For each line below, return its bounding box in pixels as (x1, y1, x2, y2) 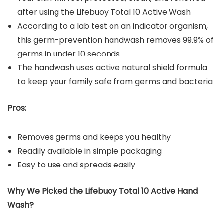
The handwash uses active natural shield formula (17, 61, 207, 73)
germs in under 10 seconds (17, 48, 120, 59)
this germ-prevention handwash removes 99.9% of (17, 34, 214, 46)
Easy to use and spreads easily (17, 159, 135, 170)
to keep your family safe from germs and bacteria (17, 75, 213, 87)
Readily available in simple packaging (17, 145, 162, 157)
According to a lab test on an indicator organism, (17, 20, 208, 32)
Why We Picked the (7, 185, 85, 197)
